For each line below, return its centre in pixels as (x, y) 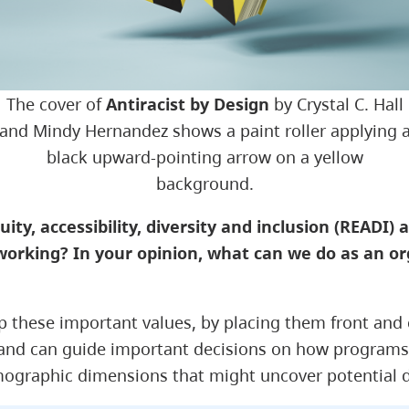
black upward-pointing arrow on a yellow (204, 157)
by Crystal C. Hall (336, 104)
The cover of (56, 104)
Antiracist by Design (187, 104)
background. (204, 183)
